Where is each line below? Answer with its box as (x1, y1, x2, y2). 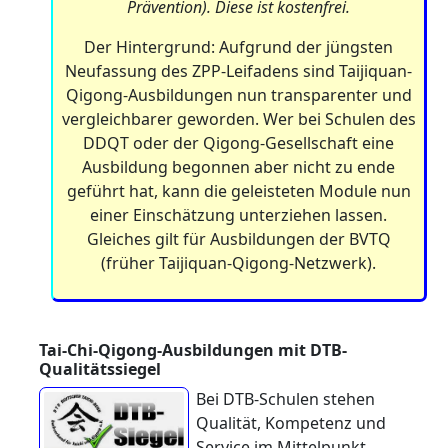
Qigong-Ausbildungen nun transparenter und (65, 84, 412, 106)
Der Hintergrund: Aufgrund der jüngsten (84, 36, 393, 58)
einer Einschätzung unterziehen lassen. (90, 204, 387, 226)
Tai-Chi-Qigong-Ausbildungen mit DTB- (39, 339, 347, 361)
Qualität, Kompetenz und (196, 412, 386, 434)
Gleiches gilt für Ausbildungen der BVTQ (86, 228, 391, 250)
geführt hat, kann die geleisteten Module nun (66, 180, 411, 202)
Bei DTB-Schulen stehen (196, 388, 375, 410)
